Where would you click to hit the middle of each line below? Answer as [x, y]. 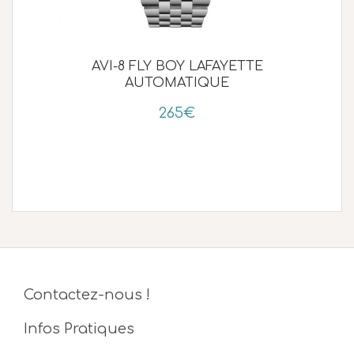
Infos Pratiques [79, 328]
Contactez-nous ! [87, 294]
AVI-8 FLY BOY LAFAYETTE [177, 66]
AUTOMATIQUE [177, 83]
